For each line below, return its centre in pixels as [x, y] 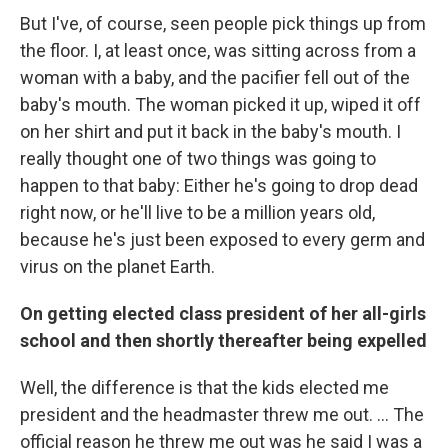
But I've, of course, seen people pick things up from [223, 23]
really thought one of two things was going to [198, 158]
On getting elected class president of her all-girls [223, 313]
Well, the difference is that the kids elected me [204, 387]
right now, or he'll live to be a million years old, [197, 212]
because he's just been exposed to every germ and [222, 239]
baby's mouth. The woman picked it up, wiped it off [220, 104]
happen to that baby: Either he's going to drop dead [219, 185]
